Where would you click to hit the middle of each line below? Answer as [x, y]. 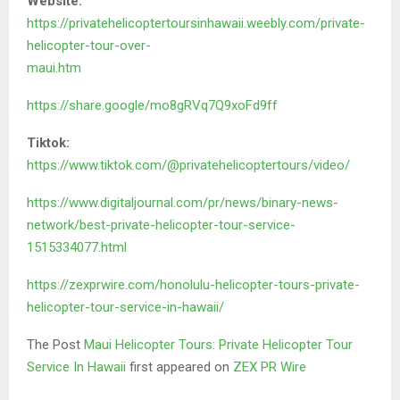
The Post [55, 345]
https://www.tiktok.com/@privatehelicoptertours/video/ [188, 166]
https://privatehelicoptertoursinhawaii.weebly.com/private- [196, 24]
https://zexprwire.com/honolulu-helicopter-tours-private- [193, 285]
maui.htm [54, 68]
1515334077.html [77, 248]
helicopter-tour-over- [89, 46]
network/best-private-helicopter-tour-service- [161, 225]
